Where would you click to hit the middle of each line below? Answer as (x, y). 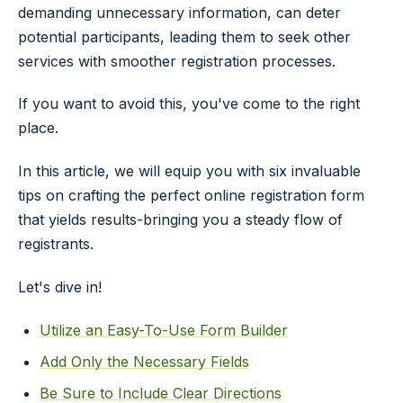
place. (38, 128)
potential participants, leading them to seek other (184, 36)
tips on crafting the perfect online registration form (191, 196)
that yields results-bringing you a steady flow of (180, 220)
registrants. (56, 244)
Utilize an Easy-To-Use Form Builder (164, 330)
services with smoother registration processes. (177, 61)
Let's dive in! (60, 287)
